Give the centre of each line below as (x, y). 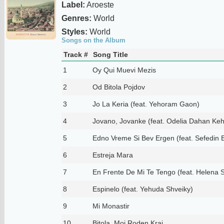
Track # (75, 54)
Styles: (74, 31)
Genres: (76, 18)
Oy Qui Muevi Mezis (124, 70)
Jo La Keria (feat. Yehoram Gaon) (146, 104)
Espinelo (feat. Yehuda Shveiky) (142, 189)
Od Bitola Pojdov (118, 87)
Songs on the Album (93, 40)
